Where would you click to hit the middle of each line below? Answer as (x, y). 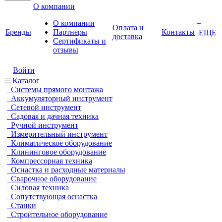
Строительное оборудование (59, 214)
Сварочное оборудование (54, 179)
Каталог (26, 81)
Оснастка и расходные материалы (68, 170)
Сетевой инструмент (46, 107)
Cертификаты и (80, 41)
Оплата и (128, 28)
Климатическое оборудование (61, 143)
